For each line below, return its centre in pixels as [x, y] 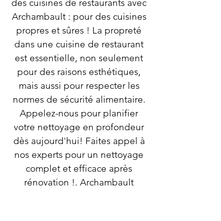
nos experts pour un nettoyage [79, 155]
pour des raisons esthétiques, [79, 72]
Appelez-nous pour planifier [79, 113]
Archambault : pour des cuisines [79, 17]
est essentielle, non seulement [79, 58]
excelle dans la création [79, 196]
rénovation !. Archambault [79, 182]
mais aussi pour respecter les [79, 86]
